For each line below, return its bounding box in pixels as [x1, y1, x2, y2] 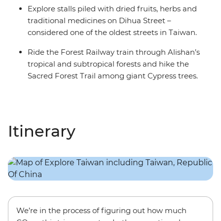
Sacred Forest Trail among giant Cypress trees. [28, 71, 198, 81]
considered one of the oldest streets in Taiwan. [28, 28, 197, 37]
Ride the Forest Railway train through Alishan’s [28, 47, 200, 57]
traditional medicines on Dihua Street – [28, 16, 171, 26]
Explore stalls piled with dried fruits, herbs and [28, 4, 197, 14]
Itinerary [8, 121, 75, 141]
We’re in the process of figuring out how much [16, 206, 186, 216]
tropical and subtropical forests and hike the [28, 59, 189, 69]
